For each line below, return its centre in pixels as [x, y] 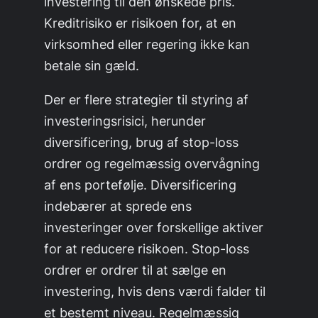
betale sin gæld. [92, 66]
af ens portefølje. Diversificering [141, 185]
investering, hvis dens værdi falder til [155, 291]
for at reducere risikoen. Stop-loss [147, 249]
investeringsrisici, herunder [125, 121]
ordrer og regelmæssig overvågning [152, 164]
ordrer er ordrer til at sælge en [136, 270]
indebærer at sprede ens [118, 206]
